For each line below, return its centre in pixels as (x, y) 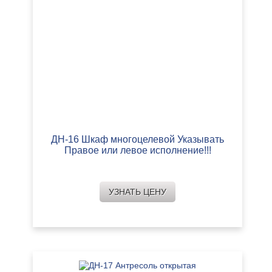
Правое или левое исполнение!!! (138, 151)
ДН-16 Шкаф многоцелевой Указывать (138, 140)
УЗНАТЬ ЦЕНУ (138, 192)
